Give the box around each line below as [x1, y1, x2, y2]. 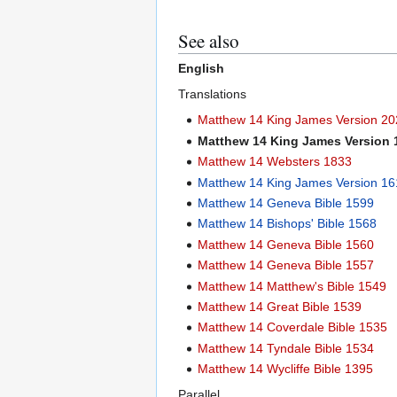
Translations [178, 87, 246, 102]
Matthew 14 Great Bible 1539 [198, 299, 362, 314]
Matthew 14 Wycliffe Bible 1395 [198, 362, 374, 377]
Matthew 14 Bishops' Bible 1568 [198, 216, 378, 231]
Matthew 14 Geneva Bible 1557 [198, 258, 375, 273]
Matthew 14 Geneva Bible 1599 [198, 196, 375, 211]
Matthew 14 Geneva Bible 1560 [198, 237, 375, 252]
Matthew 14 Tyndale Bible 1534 [198, 340, 375, 355]
